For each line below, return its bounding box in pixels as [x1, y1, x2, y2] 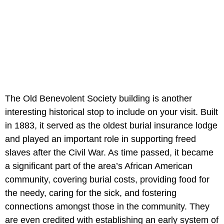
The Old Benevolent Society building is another [5, 93, 192, 103]
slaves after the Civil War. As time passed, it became [5, 147, 213, 157]
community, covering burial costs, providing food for [5, 174, 209, 184]
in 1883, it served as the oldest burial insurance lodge [5, 120, 217, 130]
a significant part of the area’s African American [5, 160, 192, 171]
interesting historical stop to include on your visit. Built [5, 106, 218, 117]
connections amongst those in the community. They [5, 201, 209, 211]
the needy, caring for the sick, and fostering [5, 187, 176, 198]
